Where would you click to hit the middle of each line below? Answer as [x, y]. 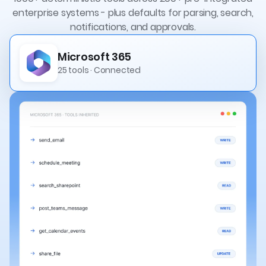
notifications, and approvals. [133, 27]
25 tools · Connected [99, 70]
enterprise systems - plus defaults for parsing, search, [133, 13]
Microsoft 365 [95, 57]
